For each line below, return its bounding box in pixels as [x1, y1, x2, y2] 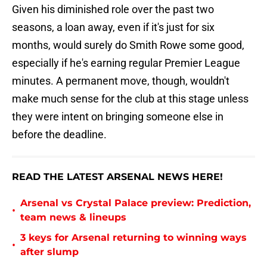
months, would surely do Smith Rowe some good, [12, 39, 244, 52]
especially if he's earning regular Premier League [12, 57, 240, 70]
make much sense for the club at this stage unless [12, 92, 249, 105]
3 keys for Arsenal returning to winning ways [20, 232, 247, 244]
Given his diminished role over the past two [12, 3, 214, 16]
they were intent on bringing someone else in [12, 110, 223, 123]
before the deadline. [12, 128, 107, 141]
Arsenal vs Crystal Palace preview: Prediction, [20, 197, 251, 209]
